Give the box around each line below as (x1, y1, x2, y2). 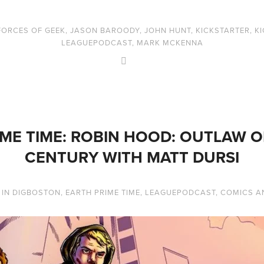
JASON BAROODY (70, 24, 140, 35)
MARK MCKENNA (136, 37, 203, 48)
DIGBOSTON (12, 186, 61, 197)
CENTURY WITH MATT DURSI (25, 145, 239, 169)
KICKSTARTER (195, 24, 250, 35)
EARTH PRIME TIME (65, 186, 140, 197)
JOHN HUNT (144, 24, 191, 35)
